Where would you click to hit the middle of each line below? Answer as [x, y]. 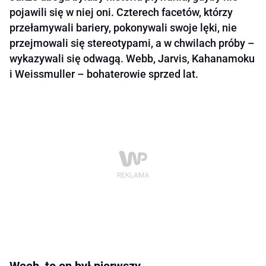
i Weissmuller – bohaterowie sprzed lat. [104, 74]
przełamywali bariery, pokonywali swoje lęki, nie [123, 28]
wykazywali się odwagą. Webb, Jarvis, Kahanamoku [132, 59]
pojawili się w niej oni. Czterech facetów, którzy [121, 12]
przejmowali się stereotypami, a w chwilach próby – [132, 43]
